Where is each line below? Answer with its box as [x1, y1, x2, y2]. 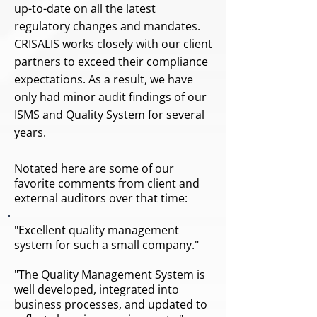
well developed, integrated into [14, 282, 179, 297]
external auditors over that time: [14, 190, 188, 206]
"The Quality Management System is [14, 267, 205, 282]
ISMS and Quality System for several [14, 107, 204, 122]
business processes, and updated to [14, 296, 207, 312]
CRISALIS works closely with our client [14, 36, 212, 52]
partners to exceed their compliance [14, 54, 208, 69]
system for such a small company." [14, 237, 199, 253]
